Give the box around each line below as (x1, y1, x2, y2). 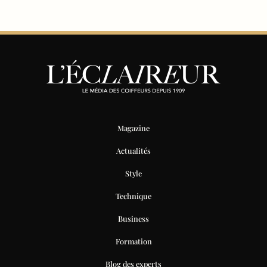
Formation (115, 235, 152, 246)
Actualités (116, 145, 151, 156)
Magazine (117, 122, 150, 133)
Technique (116, 190, 151, 201)
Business (118, 213, 149, 223)
